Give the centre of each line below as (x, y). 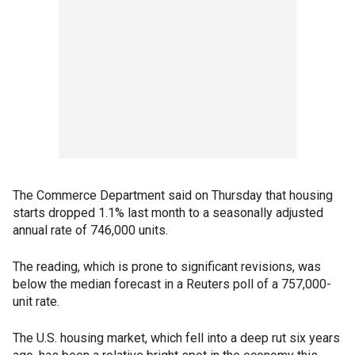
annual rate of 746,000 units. (90, 231)
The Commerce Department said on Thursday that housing (173, 196)
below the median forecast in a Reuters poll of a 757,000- (172, 284)
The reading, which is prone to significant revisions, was (167, 267)
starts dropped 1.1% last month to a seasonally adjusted (168, 213)
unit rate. (36, 302)
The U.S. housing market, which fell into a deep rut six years (176, 338)
